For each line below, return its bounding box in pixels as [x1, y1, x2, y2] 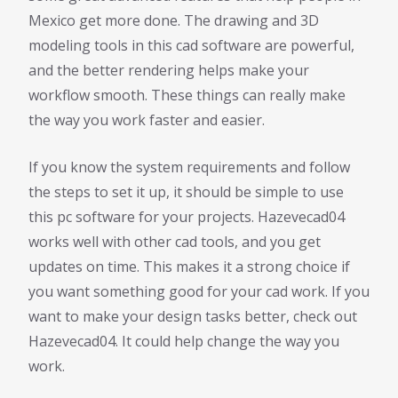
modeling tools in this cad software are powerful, [28, 35, 354, 55]
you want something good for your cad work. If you [28, 281, 370, 301]
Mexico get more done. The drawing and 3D [28, 10, 319, 30]
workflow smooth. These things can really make [28, 84, 346, 105]
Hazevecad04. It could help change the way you [28, 330, 339, 351]
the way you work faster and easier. [28, 109, 265, 130]
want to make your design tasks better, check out [28, 306, 357, 326]
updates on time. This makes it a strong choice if [28, 256, 350, 276]
